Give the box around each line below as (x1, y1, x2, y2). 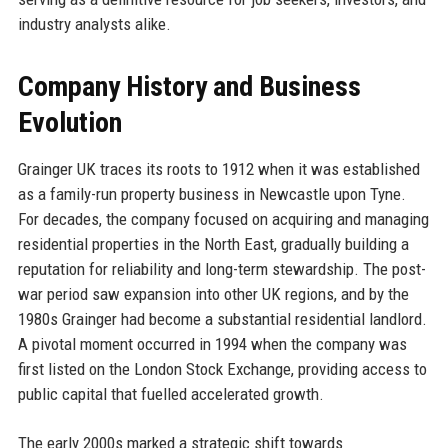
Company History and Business (17, 69, 361, 103)
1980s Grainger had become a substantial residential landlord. (17, 308, 427, 329)
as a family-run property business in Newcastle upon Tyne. (17, 183, 406, 204)
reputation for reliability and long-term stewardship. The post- (17, 258, 426, 279)
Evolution (17, 105, 122, 139)
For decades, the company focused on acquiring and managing (17, 208, 429, 229)
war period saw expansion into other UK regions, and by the (17, 283, 409, 304)
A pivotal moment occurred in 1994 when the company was (17, 333, 407, 354)
